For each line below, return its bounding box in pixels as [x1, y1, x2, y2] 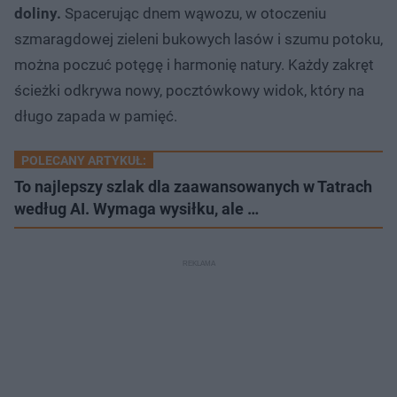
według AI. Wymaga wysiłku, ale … [14, 198, 259, 218]
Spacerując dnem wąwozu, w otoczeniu [61, 4, 326, 22]
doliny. [14, 4, 61, 22]
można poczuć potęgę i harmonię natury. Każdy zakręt [14, 55, 374, 74]
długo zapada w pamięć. [14, 106, 177, 125]
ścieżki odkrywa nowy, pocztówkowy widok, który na [14, 81, 364, 99]
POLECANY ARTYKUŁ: [21, 152, 146, 167]
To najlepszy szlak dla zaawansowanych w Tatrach [14, 176, 372, 196]
